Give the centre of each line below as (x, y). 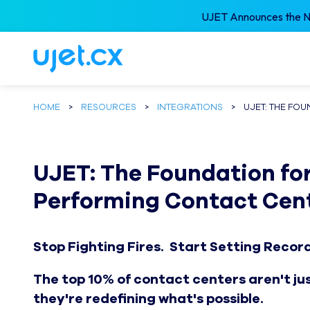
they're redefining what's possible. (148, 299)
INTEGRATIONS (190, 107)
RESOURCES (109, 107)
